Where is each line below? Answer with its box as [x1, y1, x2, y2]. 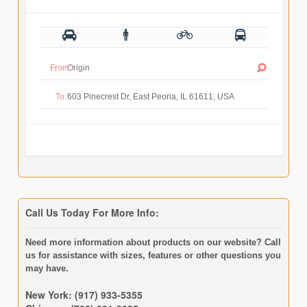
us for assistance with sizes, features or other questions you [25, 249, 281, 260]
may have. [25, 262, 69, 273]
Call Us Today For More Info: [25, 206, 159, 220]
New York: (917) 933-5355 [25, 287, 143, 302]
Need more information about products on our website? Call [25, 236, 281, 247]
